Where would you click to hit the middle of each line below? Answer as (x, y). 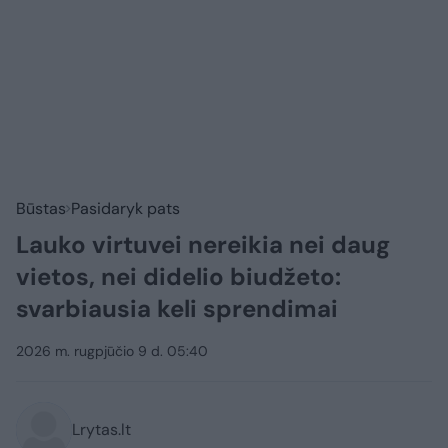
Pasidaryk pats (125, 209)
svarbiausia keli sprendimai (177, 309)
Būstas (41, 209)
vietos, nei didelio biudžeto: (178, 277)
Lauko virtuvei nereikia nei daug (203, 245)
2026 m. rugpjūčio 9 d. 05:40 (112, 351)
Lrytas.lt (101, 430)
